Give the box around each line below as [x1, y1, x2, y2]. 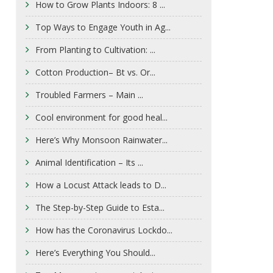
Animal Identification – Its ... [35, 156, 143, 168]
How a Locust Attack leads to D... [35, 179, 166, 191]
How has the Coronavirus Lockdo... [35, 224, 172, 236]
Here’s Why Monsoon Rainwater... [35, 133, 168, 146]
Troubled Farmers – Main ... [35, 88, 143, 101]
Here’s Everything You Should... [35, 246, 155, 258]
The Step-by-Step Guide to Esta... [35, 201, 165, 213]
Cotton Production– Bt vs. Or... [35, 66, 155, 78]
